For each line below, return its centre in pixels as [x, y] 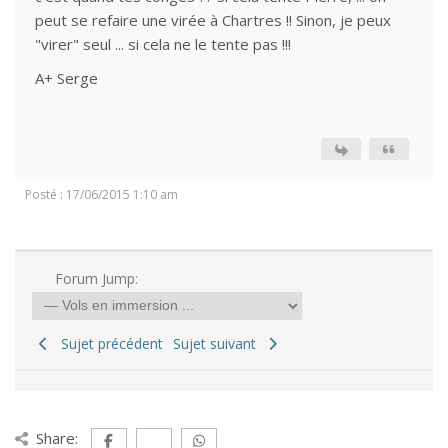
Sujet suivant [218, 343]
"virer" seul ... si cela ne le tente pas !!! [163, 44]
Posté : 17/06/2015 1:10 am [101, 194]
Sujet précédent [107, 343]
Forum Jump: [94, 278]
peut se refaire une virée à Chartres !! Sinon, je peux [213, 20]
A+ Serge [66, 78]
